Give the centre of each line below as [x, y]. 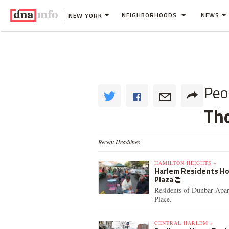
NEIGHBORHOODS [150, 15]
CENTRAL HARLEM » [184, 223]
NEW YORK [85, 15]
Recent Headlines [119, 142]
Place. [163, 199]
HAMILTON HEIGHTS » [186, 163]
